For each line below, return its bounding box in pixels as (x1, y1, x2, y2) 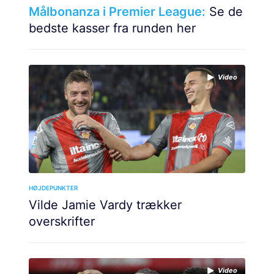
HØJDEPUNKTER (29, 183, 78, 191)
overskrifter (29, 213, 95, 229)
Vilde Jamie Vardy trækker (29, 197, 182, 212)
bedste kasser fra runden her (29, 20, 196, 35)
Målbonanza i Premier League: (29, 4, 206, 19)
